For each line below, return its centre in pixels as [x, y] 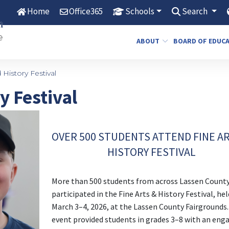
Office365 [86, 11]
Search [196, 11]
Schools [140, 11]
